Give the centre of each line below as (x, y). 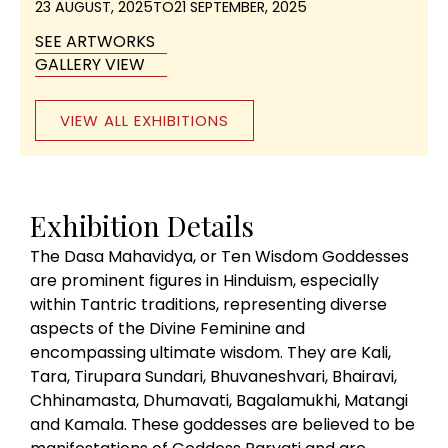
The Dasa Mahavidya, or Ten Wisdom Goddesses (219, 256)
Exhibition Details (142, 225)
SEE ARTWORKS (95, 41)
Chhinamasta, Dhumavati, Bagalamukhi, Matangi (219, 400)
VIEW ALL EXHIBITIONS (144, 120)
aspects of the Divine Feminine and (167, 328)
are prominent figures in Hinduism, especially (204, 280)
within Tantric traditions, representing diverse (208, 304)
